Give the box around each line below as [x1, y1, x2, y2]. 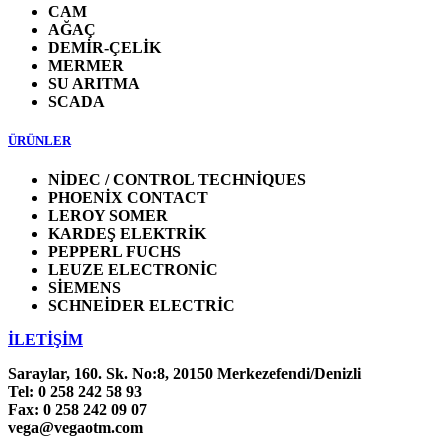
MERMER [48, 56, 124, 74]
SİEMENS [48, 279, 121, 297]
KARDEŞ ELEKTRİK [48, 225, 206, 243]
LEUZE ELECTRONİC [48, 261, 218, 279]
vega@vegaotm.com [8, 419, 143, 437]
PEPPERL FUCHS [48, 243, 181, 261]
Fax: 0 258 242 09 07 [8, 401, 147, 419]
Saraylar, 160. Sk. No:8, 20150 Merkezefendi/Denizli [8, 365, 361, 383]
